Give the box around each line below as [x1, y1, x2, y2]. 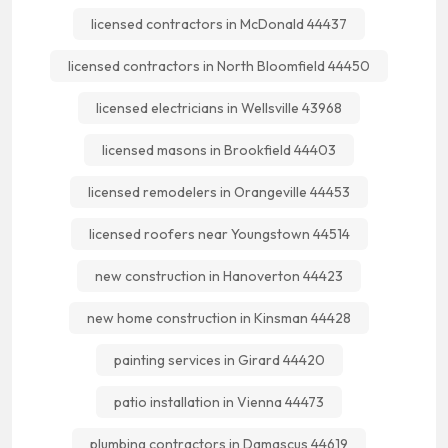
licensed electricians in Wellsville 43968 [96, 99, 342, 117]
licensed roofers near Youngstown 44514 [88, 225, 350, 243]
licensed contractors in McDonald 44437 [91, 15, 347, 33]
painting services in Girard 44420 [113, 351, 325, 369]
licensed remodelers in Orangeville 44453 [88, 183, 350, 201]
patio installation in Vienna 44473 [114, 393, 324, 411]
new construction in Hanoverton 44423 [95, 267, 343, 285]
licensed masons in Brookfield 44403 [102, 141, 336, 159]
